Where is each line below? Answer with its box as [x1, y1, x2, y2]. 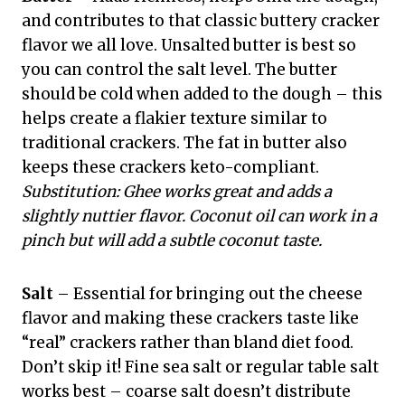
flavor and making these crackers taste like [22, 308, 359, 329]
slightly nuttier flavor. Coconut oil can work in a [22, 206, 377, 227]
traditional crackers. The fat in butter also [22, 133, 347, 154]
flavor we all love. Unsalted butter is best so [22, 35, 356, 56]
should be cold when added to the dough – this [22, 84, 382, 105]
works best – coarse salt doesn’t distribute [22, 381, 351, 402]
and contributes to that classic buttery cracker [22, 11, 380, 32]
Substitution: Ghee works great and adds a [22, 182, 332, 202]
